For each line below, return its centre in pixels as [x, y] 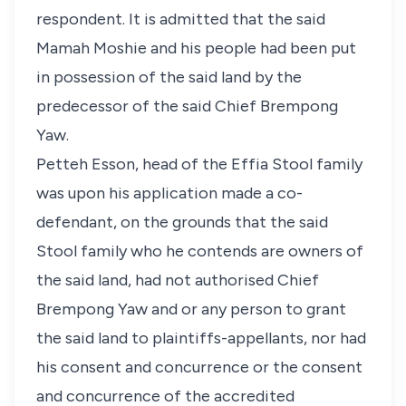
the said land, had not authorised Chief [178, 280]
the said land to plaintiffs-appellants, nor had [201, 338]
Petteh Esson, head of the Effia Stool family [199, 164]
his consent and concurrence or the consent [199, 367]
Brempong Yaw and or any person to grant [191, 309]
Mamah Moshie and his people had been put [196, 48]
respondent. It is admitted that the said [181, 19]
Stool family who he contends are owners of [200, 251]
